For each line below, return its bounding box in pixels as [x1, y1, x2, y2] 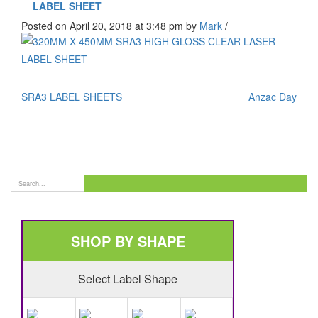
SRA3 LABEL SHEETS [21, 89, 122, 104]
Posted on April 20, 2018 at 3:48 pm [21, 18, 186, 33]
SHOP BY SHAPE [70, 231, 185, 252]
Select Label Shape [78, 270, 177, 287]
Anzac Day [248, 89, 297, 104]
